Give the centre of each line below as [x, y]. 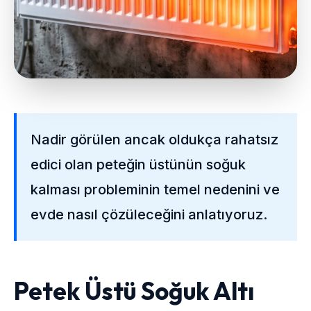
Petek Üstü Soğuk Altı [134, 291]
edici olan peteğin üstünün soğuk [138, 165]
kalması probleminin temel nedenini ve [155, 190]
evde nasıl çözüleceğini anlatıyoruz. [149, 215]
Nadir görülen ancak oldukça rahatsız [154, 140]
